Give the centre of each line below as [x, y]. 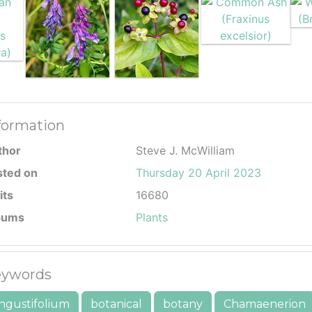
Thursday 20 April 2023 [198, 173]
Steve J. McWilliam [185, 150]
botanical [116, 304]
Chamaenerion [265, 304]
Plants [152, 217]
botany [183, 304]
